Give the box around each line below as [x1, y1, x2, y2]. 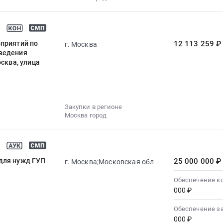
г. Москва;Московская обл [64, 157, 154, 166]
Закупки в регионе [64, 103, 122, 111]
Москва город [64, 111, 107, 119]
